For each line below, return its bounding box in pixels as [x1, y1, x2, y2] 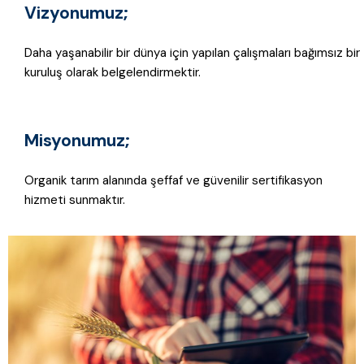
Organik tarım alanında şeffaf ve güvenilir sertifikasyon [24, 171, 323, 188]
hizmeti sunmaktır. [24, 191, 125, 208]
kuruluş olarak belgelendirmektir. [24, 63, 201, 80]
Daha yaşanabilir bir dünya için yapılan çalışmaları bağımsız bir [24, 44, 360, 61]
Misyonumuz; [24, 128, 130, 152]
